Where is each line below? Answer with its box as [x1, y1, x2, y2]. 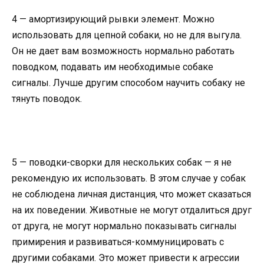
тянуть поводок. [12, 93, 82, 104]
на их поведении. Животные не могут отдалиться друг [12, 204, 252, 216]
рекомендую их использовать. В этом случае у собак [12, 173, 246, 184]
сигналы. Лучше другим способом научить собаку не [12, 77, 245, 88]
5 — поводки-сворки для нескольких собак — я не [12, 157, 232, 169]
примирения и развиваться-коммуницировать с [12, 236, 224, 248]
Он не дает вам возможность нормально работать [12, 45, 235, 57]
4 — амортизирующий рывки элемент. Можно [12, 13, 214, 25]
